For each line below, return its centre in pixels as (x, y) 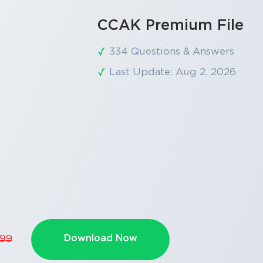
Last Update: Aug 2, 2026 (172, 72)
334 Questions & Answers (171, 52)
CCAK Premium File (170, 26)
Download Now (100, 238)
